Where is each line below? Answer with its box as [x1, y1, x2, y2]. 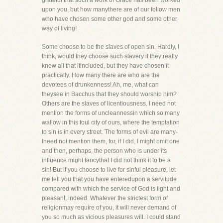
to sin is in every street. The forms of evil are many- [42, 128, 178, 135]
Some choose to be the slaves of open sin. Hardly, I [42, 43, 179, 50]
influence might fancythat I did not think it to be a [42, 157, 171, 164]
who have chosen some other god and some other [42, 15, 177, 22]
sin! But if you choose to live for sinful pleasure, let [42, 166, 176, 173]
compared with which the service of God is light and [42, 185, 180, 192]
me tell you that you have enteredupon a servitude [42, 176, 177, 183]
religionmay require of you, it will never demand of [42, 204, 176, 211]
